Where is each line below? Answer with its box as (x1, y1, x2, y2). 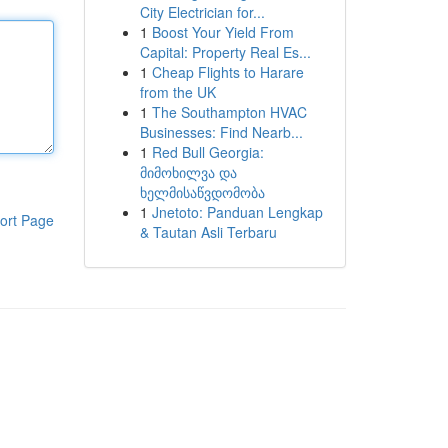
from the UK (139, 82, 216, 102)
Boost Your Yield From (151, 22, 294, 42)
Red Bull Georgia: (151, 142, 264, 162)
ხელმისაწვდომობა (139, 182, 265, 202)
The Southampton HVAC (151, 102, 307, 122)
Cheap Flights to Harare (151, 62, 304, 82)
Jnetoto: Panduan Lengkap (151, 202, 323, 222)
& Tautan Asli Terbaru (139, 222, 277, 242)
